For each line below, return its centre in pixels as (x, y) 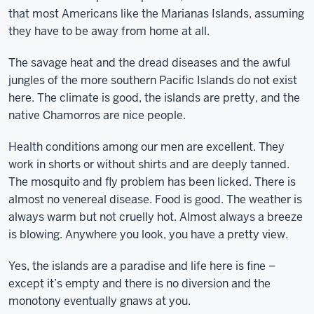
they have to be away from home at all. (109, 31)
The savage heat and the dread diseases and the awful (149, 63)
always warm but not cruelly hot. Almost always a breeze (156, 217)
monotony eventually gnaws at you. (100, 301)
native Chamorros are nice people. (97, 115)
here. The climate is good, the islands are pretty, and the (154, 98)
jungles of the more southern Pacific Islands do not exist (153, 80)
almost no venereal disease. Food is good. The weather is (155, 199)
